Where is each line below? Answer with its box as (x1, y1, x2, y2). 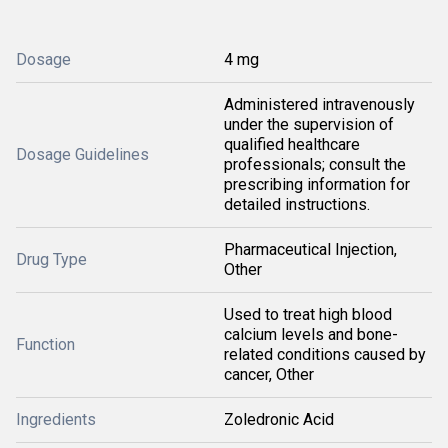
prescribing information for (224, 175, 410, 194)
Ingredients (16, 410, 96, 429)
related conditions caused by (224, 345, 426, 364)
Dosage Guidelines (16, 145, 149, 164)
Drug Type (16, 250, 87, 269)
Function (16, 335, 75, 354)
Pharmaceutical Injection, (224, 240, 397, 259)
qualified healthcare (224, 135, 360, 154)
